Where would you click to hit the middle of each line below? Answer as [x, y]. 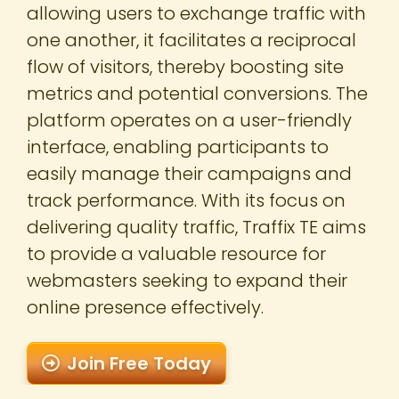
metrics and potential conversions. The [197, 94]
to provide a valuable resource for [176, 254]
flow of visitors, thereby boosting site [185, 67]
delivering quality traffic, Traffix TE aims [196, 228]
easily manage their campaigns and [189, 174]
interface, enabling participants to [178, 147]
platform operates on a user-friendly [189, 121]
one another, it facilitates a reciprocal [191, 41]
